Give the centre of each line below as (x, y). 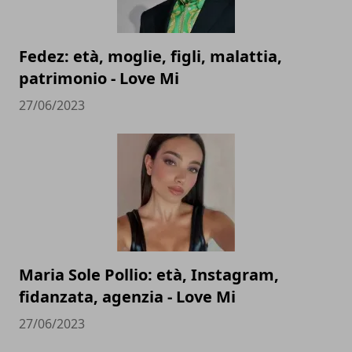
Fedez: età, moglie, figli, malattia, (150, 57)
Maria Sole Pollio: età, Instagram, (149, 275)
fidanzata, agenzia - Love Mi (127, 297)
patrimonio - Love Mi (99, 79)
